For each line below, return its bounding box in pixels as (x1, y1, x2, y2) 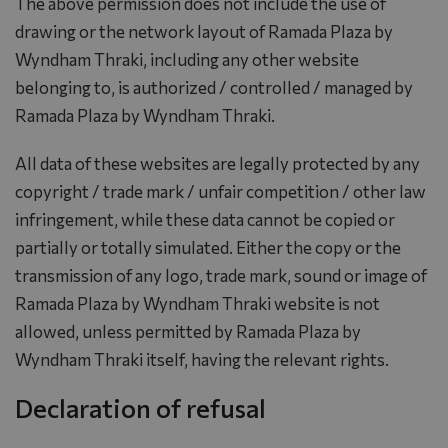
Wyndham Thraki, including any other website (15, 48, 359, 70)
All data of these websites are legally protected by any (15, 152, 420, 174)
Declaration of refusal (15, 391, 266, 423)
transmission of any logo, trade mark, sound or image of (15, 264, 427, 286)
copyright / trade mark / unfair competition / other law (15, 180, 426, 202)
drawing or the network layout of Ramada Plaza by (15, 20, 393, 42)
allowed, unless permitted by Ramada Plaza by (15, 320, 361, 342)
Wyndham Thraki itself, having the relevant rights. (15, 348, 389, 370)
